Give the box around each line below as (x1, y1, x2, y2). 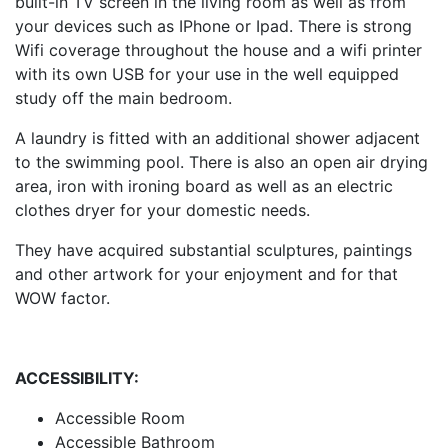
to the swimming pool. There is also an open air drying (15, 151, 428, 172)
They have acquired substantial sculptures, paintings (15, 239, 412, 260)
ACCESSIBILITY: (15, 367, 139, 388)
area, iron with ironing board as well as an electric (15, 175, 393, 196)
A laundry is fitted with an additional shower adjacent (15, 127, 420, 148)
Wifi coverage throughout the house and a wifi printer (15, 39, 422, 60)
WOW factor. (15, 287, 110, 308)
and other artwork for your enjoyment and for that (15, 263, 398, 284)
